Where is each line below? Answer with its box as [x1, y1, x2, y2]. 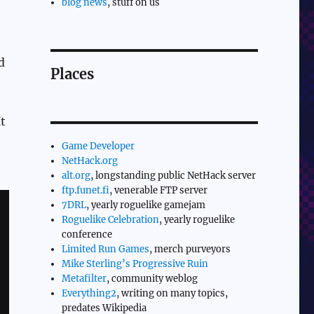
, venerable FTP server [109, 184, 208, 196]
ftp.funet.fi [62, 184, 110, 196]
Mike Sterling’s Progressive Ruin [62, 257, 209, 270]
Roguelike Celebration [62, 213, 160, 226]
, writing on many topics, [116, 287, 228, 299]
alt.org [62, 169, 91, 182]
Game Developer [62, 139, 135, 152]
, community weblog [107, 272, 198, 285]
